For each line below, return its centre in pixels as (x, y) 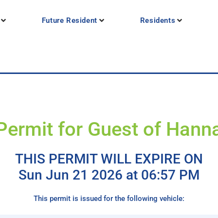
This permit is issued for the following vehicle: (109, 199)
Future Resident (69, 21)
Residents (158, 21)
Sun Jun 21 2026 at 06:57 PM (109, 175)
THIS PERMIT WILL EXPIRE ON (109, 159)
